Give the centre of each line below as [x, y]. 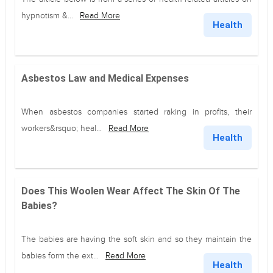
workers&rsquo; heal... [63, 128]
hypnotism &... [48, 16]
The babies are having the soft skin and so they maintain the [136, 239]
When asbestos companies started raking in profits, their [136, 112]
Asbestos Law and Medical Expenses [105, 78]
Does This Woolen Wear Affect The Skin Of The [131, 191]
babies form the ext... [61, 256]
